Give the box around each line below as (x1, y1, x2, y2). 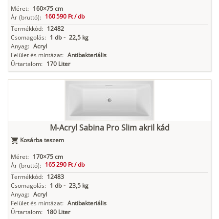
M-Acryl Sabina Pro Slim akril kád (49, 122, 170, 133)
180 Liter (46, 208, 70, 217)
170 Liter (46, 60, 70, 68)
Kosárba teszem (20, 136, 64, 145)
